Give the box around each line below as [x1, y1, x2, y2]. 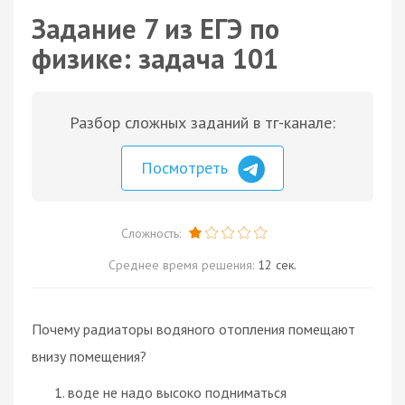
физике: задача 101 [32, 41, 278, 76]
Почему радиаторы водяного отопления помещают [32, 319, 355, 338]
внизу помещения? [32, 346, 146, 365]
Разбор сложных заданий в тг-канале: [70, 112, 335, 133]
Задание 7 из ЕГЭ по [32, 11, 279, 46]
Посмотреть [141, 157, 232, 178]
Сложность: [120, 224, 184, 241]
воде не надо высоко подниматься [68, 382, 287, 401]
